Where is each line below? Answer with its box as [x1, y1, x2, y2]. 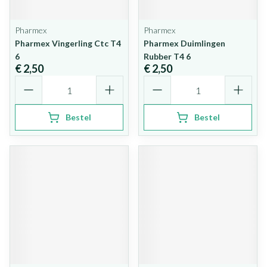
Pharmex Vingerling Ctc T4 [15, 38, 121, 48]
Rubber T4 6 [144, 51, 191, 61]
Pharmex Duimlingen [144, 38, 225, 48]
